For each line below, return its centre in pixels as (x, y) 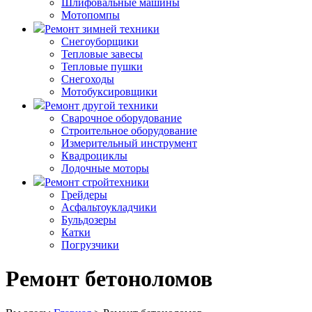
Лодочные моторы (105, 168)
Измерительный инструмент (129, 143)
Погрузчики (90, 245)
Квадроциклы (94, 156)
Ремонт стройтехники (97, 182)
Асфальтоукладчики (109, 207)
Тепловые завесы (102, 54)
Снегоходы (88, 79)
